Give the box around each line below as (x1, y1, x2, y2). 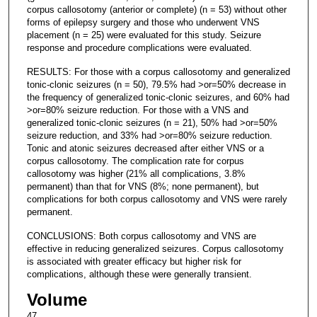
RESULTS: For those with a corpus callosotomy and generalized (26, 66, 290, 77)
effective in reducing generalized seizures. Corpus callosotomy (26, 243, 284, 254)
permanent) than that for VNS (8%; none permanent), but (26, 180, 259, 192)
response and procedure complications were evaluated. (26, 42, 252, 53)
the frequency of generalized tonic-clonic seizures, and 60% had (26, 91, 289, 103)
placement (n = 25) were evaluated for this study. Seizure (26, 29, 261, 40)
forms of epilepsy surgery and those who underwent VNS (26, 16, 260, 28)
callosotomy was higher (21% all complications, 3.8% (26, 168, 246, 179)
